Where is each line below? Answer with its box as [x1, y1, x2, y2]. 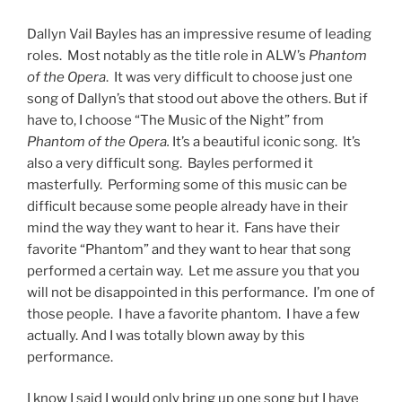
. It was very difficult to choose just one [106, 68, 353, 85]
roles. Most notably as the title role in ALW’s [27, 47, 309, 64]
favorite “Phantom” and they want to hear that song [27, 240, 351, 258]
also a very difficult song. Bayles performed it [27, 154, 313, 171]
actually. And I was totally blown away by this [27, 327, 305, 344]
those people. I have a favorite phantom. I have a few [27, 305, 360, 322]
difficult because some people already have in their [27, 197, 348, 214]
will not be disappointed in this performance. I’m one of [27, 284, 375, 301]
